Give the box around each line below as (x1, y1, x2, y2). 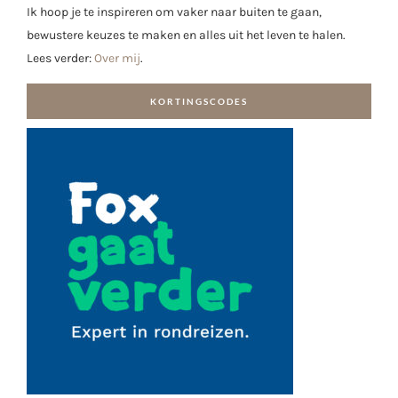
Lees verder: (27, 51, 94, 67)
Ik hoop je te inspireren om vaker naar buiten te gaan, (27, 4, 322, 20)
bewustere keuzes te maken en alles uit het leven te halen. (27, 28, 346, 44)
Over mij (94, 51, 140, 67)
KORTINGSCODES (150, 95, 248, 107)
